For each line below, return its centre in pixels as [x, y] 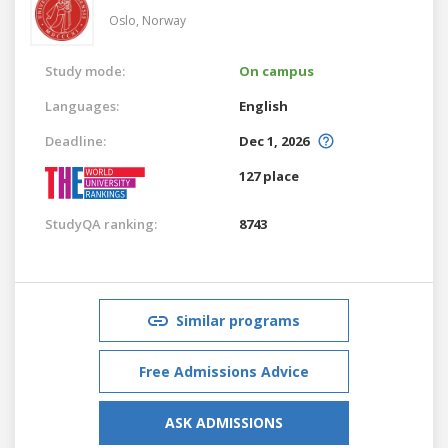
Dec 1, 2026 [274, 140]
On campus [276, 70]
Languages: [82, 105]
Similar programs [238, 320]
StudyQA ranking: [101, 223]
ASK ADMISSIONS [224, 422]
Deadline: [75, 140]
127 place [269, 175]
